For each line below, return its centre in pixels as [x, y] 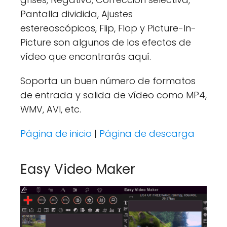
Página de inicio [57, 134]
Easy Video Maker [78, 169]
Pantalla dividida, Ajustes [77, 14]
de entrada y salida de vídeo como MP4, [113, 95]
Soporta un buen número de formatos [108, 81]
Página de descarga [147, 134]
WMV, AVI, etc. [51, 109]
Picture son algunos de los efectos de [106, 43]
